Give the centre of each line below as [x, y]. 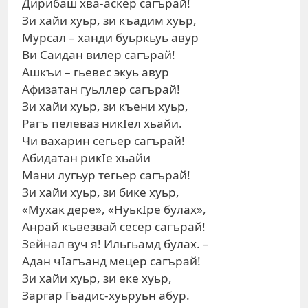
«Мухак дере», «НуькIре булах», [114, 209]
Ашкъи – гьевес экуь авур [96, 72]
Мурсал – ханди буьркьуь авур [110, 37]
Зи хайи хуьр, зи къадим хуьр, [109, 20]
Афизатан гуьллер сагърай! [101, 89]
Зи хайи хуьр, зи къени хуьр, [105, 106]
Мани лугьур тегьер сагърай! [106, 175]
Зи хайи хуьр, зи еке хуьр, [97, 278]
